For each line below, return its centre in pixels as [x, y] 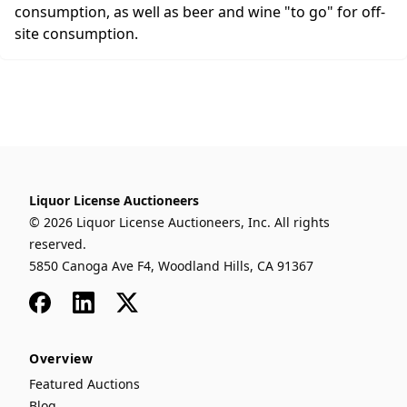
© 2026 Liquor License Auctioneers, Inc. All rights [179, 222]
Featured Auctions [84, 384]
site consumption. [76, 34]
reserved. [58, 244]
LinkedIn [98, 299]
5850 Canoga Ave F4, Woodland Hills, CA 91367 [171, 266]
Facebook [56, 299]
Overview [61, 358]
